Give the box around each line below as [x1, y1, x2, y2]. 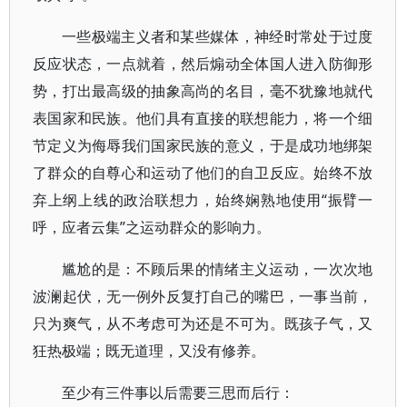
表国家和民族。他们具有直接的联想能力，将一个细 [33, 108, 373, 128]
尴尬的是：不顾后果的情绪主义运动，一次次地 [62, 259, 373, 279]
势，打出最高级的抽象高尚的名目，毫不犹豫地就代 [33, 81, 373, 101]
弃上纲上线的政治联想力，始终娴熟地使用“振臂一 [33, 190, 373, 210]
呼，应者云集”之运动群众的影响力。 [33, 217, 271, 237]
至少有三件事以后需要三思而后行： [62, 382, 294, 402]
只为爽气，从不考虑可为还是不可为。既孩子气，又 [33, 313, 373, 333]
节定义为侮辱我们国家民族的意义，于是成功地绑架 [33, 135, 373, 155]
